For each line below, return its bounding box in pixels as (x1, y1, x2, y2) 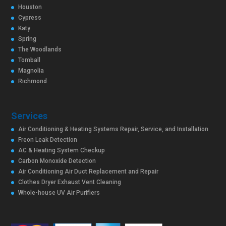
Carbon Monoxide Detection (18, 157, 96, 165)
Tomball (18, 56, 41, 64)
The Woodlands (18, 45, 62, 53)
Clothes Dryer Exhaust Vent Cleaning (18, 179, 122, 186)
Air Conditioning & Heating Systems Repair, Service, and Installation (18, 126, 209, 133)
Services (11, 110, 48, 122)
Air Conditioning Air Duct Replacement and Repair (18, 168, 159, 176)
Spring (18, 35, 37, 42)
